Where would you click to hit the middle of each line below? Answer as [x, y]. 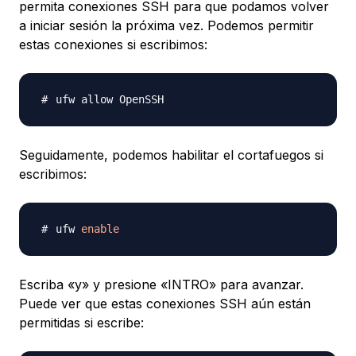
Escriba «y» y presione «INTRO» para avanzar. [161, 285]
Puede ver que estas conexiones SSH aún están [165, 304]
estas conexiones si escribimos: [113, 45]
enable [100, 229]
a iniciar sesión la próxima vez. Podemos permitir [166, 26]
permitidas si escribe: [81, 323]
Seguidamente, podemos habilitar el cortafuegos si [171, 155]
